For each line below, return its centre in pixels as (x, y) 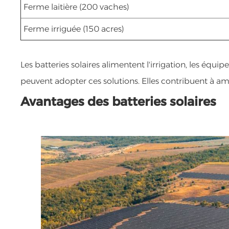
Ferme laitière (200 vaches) (77, 7)
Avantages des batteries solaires (119, 101)
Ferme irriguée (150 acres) (74, 29)
